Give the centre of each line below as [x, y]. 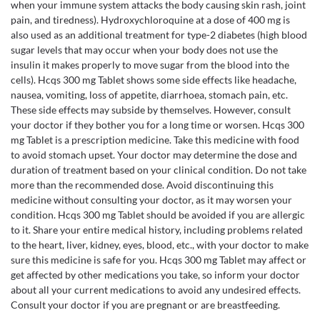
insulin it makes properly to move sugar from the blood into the [150, 65]
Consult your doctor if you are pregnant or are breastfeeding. [145, 305]
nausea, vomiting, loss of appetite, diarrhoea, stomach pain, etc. [149, 95]
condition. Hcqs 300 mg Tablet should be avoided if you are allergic [158, 215]
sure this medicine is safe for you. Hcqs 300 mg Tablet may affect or [159, 260]
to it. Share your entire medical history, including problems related [157, 230]
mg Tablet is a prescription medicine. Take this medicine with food [155, 140]
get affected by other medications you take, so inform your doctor [155, 275]
